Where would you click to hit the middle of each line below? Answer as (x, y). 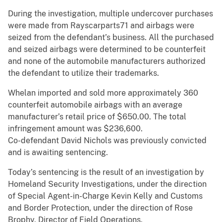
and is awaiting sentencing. (58, 153)
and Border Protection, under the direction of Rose (100, 208)
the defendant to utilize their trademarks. (83, 73)
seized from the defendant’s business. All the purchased (111, 38)
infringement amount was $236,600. (75, 129)
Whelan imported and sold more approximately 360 (103, 93)
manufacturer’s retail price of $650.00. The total (97, 117)
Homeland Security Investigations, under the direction (107, 184)
